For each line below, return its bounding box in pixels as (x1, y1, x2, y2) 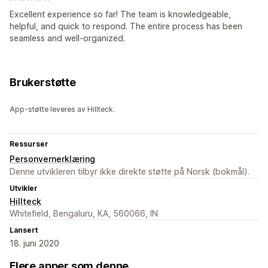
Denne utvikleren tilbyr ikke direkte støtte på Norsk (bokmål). (10, 166, 249, 177)
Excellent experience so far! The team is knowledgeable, (10, 9, 231, 20)
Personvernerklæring (10, 154, 95, 165)
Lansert (10, 226, 38, 235)
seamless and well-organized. (10, 33, 125, 44)
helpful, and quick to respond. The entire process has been (10, 21, 242, 32)
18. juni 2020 (10, 238, 59, 249)
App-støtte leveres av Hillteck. (10, 105, 115, 114)
